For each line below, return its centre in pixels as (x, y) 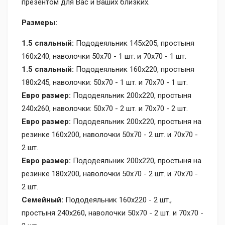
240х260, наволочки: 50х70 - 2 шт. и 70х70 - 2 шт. (105, 108)
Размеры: (39, 22)
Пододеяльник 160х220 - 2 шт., (118, 200)
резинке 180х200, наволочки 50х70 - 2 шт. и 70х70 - (110, 174)
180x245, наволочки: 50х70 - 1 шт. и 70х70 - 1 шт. (105, 82)
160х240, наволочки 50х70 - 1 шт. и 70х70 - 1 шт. (104, 56)
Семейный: (42, 200)
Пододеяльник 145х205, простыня (134, 43)
